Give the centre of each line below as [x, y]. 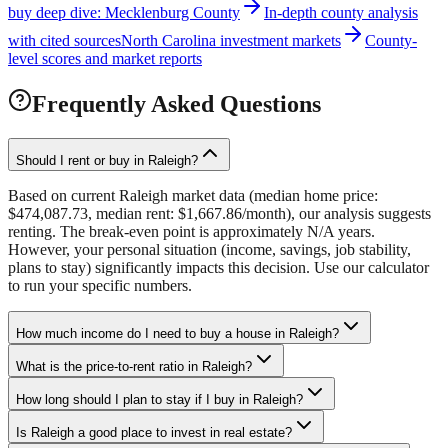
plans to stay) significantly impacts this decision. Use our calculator [218, 267]
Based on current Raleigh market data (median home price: [193, 195]
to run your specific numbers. [100, 285]
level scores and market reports [105, 58]
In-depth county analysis [341, 12]
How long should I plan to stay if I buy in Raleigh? [159, 399]
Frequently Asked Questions [176, 103]
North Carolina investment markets [231, 40]
